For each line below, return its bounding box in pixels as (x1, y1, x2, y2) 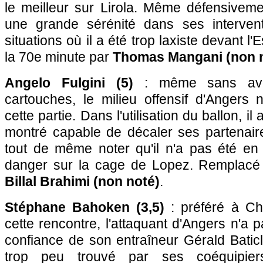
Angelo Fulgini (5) (5, 75, 133, 90)
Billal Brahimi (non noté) (5, 174, 160, 189)
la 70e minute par (5, 49, 113, 65)
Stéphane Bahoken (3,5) (5, 200, 165, 215)
